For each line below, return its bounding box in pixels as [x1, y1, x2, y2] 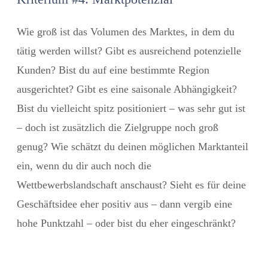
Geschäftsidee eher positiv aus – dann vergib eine [17, 197, 232, 210]
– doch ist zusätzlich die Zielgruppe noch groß [17, 121, 218, 133]
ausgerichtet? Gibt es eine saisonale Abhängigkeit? [17, 83, 237, 95]
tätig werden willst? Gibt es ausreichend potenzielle [17, 44, 241, 57]
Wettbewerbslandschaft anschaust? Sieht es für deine [17, 178, 246, 191]
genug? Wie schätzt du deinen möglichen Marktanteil [17, 140, 248, 153]
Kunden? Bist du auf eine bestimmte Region [17, 63, 209, 76]
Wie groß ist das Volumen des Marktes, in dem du [17, 25, 234, 38]
